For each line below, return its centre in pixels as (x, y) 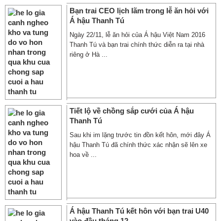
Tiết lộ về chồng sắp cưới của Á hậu (132, 111)
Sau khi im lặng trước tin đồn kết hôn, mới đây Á (140, 135)
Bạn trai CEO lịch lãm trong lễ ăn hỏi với (139, 11)
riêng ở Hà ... (89, 55)
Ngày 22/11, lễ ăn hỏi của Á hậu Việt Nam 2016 (137, 35)
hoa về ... (83, 155)
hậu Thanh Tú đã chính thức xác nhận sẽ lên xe (138, 145)
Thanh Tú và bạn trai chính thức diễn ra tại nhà (137, 45)
